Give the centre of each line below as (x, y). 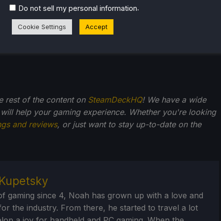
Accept (96, 26)
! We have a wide (174, 100)
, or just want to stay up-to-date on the (129, 125)
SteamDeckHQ (115, 100)
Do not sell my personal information (78, 8)
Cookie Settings (42, 26)
